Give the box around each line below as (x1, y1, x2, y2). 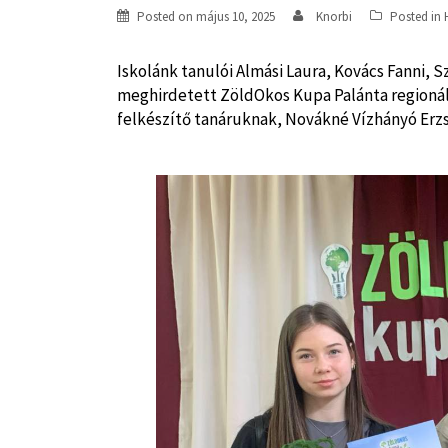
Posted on (137, 8, 196, 25)
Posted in (390, 8, 444, 25)
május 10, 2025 (196, 8, 275, 25)
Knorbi (316, 8, 352, 25)
